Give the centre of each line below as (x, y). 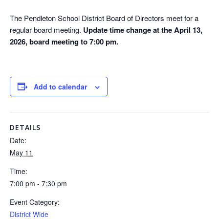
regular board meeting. (46, 29)
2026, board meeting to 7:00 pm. (64, 41)
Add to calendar (60, 86)
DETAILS (25, 127)
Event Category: (35, 202)
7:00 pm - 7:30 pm (38, 183)
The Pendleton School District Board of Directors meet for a (104, 18)
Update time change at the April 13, (143, 30)
